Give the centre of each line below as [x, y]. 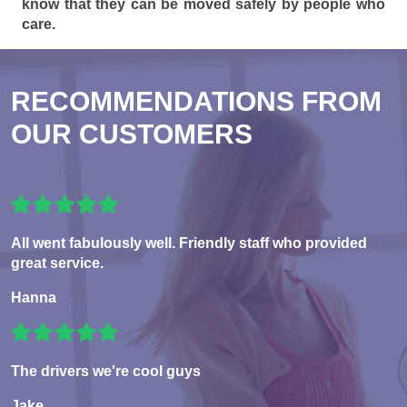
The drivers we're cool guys [106, 372]
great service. [57, 263]
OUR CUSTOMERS [132, 134]
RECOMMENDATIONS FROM [196, 102]
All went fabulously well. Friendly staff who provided [189, 243]
